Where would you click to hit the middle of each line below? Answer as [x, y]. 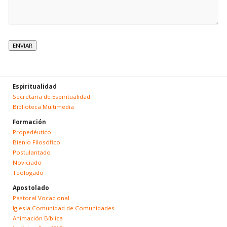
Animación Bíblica [37, 218]
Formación [29, 122]
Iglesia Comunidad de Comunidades [63, 208]
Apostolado [31, 187]
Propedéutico [32, 132]
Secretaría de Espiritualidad [51, 96]
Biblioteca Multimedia [43, 106]
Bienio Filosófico [36, 142]
